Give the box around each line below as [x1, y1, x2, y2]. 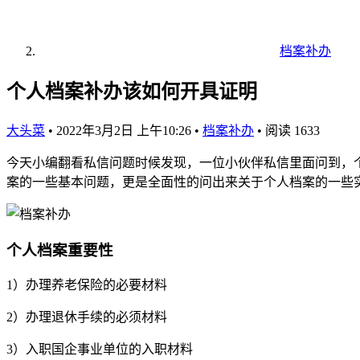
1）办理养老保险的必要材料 [6, 278, 167, 292]
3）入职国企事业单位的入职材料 [6, 342, 193, 357]
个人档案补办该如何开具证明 [6, 80, 257, 102]
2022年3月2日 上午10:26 [56, 123, 194, 137]
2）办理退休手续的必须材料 [6, 310, 167, 325]
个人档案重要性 [6, 241, 113, 259]
